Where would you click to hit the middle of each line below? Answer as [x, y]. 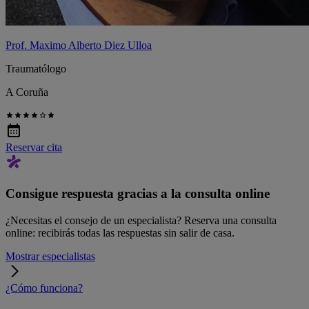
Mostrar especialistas [50, 256]
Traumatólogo [36, 69]
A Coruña [27, 92]
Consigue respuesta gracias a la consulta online [138, 194]
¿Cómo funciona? [44, 288]
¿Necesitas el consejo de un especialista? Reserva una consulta [141, 220]
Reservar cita [34, 148]
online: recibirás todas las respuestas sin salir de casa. [120, 232]
